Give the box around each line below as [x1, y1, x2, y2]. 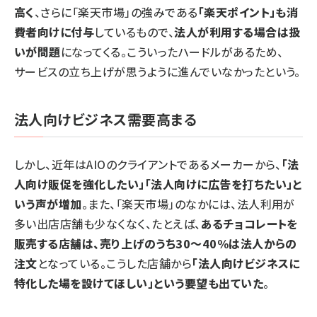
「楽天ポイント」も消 [197, 3, 299, 21]
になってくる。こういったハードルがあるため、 [60, 42, 284, 60]
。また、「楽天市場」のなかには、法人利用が [81, 195, 295, 212]
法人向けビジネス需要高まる [14, 108, 197, 129]
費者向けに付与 [14, 23, 95, 40]
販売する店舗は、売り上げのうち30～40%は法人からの [14, 234, 297, 252]
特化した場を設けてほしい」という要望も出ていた [14, 274, 264, 292]
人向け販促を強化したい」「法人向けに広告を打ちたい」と [14, 175, 302, 192]
